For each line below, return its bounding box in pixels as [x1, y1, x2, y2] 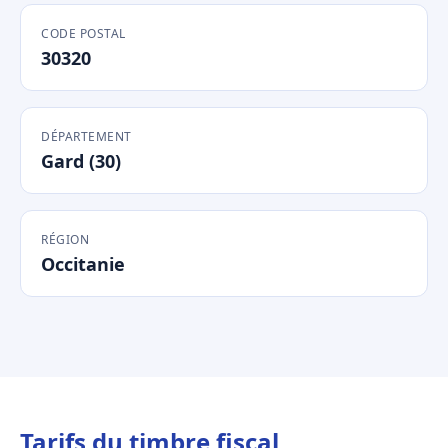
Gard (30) [41, 149, 121, 173]
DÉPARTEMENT [41, 128, 132, 145]
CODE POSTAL [41, 25, 126, 42]
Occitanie [41, 252, 125, 276]
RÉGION [41, 231, 89, 248]
